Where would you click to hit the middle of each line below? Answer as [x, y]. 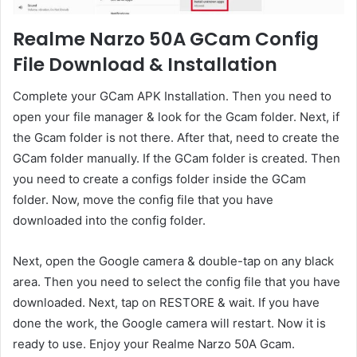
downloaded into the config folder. [109, 221]
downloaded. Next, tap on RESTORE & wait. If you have [166, 303]
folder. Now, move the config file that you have [143, 200]
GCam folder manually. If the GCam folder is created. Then [177, 159]
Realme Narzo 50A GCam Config [166, 39]
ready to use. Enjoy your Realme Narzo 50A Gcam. [154, 344]
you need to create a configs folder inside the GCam [159, 179]
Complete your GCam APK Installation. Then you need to [172, 96]
